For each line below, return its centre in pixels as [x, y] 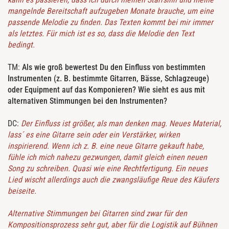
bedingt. [21, 45]
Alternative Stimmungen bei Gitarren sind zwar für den [97, 214]
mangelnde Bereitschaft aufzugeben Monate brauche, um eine [111, 11]
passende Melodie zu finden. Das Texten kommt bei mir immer [110, 22]
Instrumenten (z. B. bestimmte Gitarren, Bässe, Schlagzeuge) [108, 79]
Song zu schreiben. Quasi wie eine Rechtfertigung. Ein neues [108, 169]
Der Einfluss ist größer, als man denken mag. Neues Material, [121, 124]
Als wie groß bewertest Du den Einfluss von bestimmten [114, 67]
